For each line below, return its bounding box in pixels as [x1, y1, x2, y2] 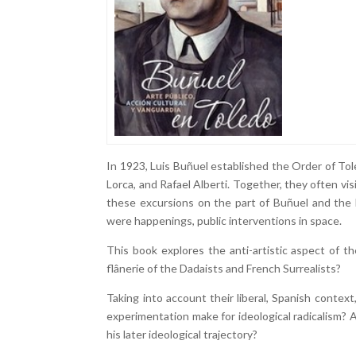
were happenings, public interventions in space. [106, 214, 342, 227]
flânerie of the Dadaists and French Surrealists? [106, 261, 342, 275]
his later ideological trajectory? [106, 327, 258, 341]
